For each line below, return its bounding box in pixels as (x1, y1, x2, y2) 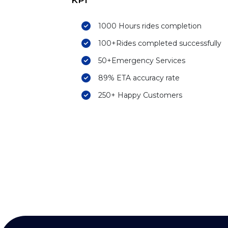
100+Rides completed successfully (98, 39, 221, 48)
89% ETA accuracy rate (98, 73, 180, 82)
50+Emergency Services (98, 56, 185, 65)
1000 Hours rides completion (98, 21, 202, 31)
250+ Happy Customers (98, 91, 182, 100)
